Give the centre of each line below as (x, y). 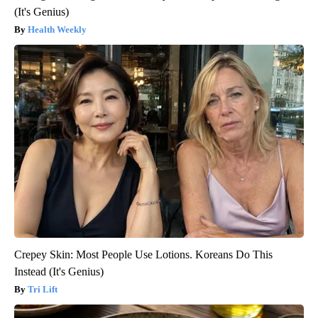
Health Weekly (57, 30)
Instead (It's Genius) (59, 272)
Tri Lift (43, 290)
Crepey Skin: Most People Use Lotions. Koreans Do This (143, 255)
